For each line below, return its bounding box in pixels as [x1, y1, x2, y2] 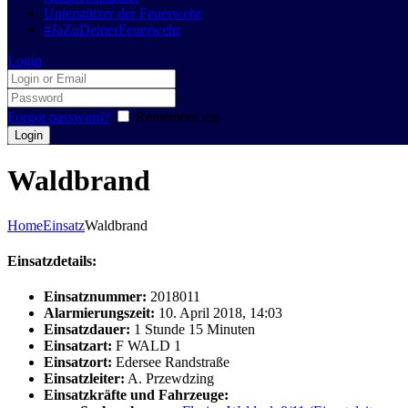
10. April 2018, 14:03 [155, 305, 282, 321]
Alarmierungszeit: [44, 305, 155, 321]
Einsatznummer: [44, 289, 147, 305]
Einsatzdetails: [7, 253, 97, 270]
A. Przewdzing [125, 371, 214, 387]
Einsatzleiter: [44, 371, 125, 387]
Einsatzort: [44, 354, 112, 371]
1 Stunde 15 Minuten [130, 321, 255, 338]
